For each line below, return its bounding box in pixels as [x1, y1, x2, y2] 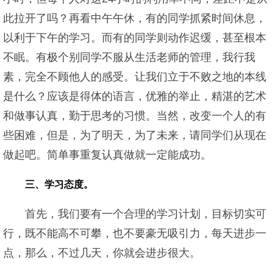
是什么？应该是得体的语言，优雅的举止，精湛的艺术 [3, 90, 266, 102]
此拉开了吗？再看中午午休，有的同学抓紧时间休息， [3, 12, 266, 24]
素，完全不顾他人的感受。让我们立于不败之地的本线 [3, 71, 266, 83]
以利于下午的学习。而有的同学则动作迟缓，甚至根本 [3, 32, 266, 44]
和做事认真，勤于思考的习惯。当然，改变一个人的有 [3, 110, 266, 122]
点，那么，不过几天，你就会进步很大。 [3, 247, 200, 259]
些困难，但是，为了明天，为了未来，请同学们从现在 [3, 129, 266, 141]
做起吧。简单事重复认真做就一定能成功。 [3, 149, 211, 161]
